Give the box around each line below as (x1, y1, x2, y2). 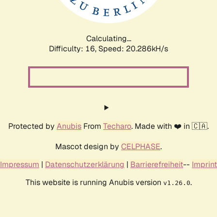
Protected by (8, 121, 57, 131)
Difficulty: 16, (49, 43, 98, 54)
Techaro (103, 121, 131, 131)
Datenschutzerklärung (45, 159, 124, 170)
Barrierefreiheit (130, 159, 183, 170)
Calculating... (86, 33, 131, 44)
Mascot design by (55, 141, 121, 152)
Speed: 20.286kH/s (98, 43, 168, 54)
